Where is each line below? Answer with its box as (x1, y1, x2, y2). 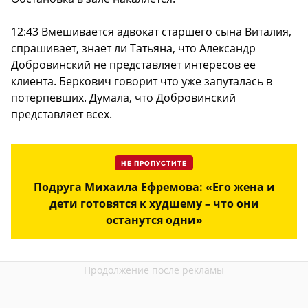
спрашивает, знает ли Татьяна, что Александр (11, 41, 256, 56)
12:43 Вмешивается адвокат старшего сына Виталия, (11, 24, 291, 40)
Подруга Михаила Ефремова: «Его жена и (33, 179, 275, 195)
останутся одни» (105, 212, 203, 228)
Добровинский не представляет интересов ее (11, 57, 256, 73)
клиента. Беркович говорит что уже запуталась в (11, 74, 272, 89)
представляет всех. (11, 107, 112, 122)
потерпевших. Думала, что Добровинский (11, 90, 236, 106)
